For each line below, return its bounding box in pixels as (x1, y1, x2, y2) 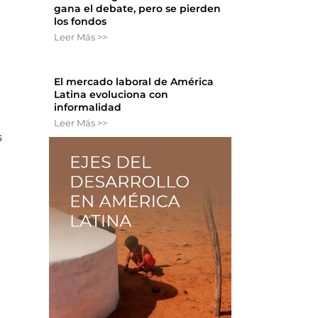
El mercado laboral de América (54, 75, 214, 89)
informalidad (54, 101, 122, 114)
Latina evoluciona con (54, 88, 169, 102)
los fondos (54, 15, 107, 28)
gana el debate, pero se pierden (54, 2, 221, 16)
